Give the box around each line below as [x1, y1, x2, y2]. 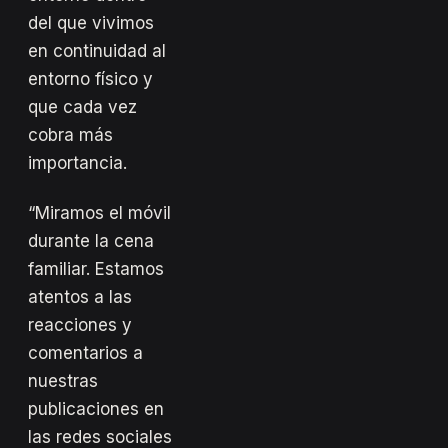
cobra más [28, 124, 113, 145]
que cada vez [28, 96, 137, 117]
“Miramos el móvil [28, 202, 171, 223]
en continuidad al [28, 40, 166, 61]
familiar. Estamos [28, 258, 164, 279]
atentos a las [28, 286, 132, 307]
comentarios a [28, 342, 143, 363]
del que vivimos [28, 12, 154, 33]
